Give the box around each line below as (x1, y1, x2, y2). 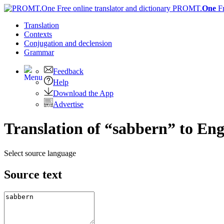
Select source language (4, 148, 76, 157)
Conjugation (24, 39, 65, 47)
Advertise (53, 100, 83, 108)
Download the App (53, 89, 113, 97)
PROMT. (170, 4, 202, 12)
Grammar (24, 48, 54, 56)
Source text (4, 167, 62, 181)
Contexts (24, 30, 52, 38)
